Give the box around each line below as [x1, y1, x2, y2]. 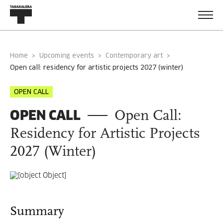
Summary [10, 205, 64, 219]
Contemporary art [106, 53, 163, 59]
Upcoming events [44, 53, 94, 59]
